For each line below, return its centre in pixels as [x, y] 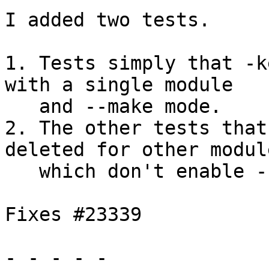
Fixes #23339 [73, 215]
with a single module [119, 85]
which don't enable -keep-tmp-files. [22, 171]
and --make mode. [22, 107]
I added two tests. [107, 20]
